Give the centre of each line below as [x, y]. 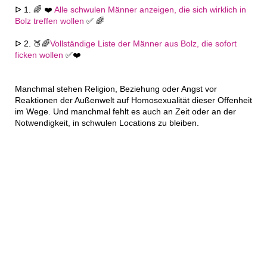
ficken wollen [39, 55]
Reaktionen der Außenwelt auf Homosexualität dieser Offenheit [133, 100]
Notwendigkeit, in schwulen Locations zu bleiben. [107, 123]
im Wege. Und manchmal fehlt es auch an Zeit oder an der [125, 111]
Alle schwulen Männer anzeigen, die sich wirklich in [150, 10]
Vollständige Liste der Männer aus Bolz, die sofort [143, 44]
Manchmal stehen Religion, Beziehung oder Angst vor [116, 89]
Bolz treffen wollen [49, 21]
